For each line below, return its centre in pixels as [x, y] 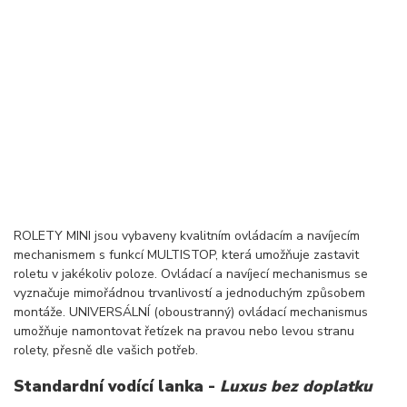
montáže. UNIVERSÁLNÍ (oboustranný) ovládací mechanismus [191, 313]
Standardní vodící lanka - [117, 386]
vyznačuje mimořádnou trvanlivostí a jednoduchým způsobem [189, 293]
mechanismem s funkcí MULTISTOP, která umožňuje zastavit [186, 255]
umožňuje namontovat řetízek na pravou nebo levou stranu [184, 332]
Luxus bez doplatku [296, 386]
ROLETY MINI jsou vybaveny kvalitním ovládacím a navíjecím [187, 236]
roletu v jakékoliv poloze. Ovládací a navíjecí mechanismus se [191, 274]
